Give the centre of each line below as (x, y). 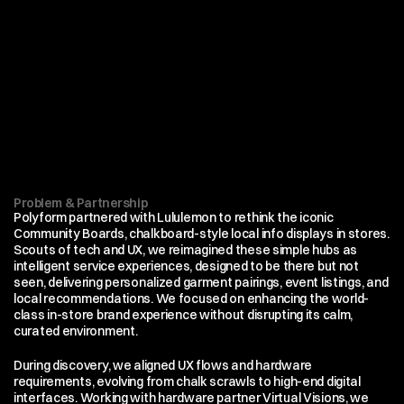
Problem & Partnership (81, 203)
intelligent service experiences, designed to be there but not (186, 266)
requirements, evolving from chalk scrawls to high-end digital (187, 381)
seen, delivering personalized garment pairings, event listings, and (201, 282)
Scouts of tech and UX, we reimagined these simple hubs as (186, 250)
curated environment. (76, 331)
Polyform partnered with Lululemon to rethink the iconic (174, 217)
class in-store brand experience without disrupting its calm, (184, 315)
